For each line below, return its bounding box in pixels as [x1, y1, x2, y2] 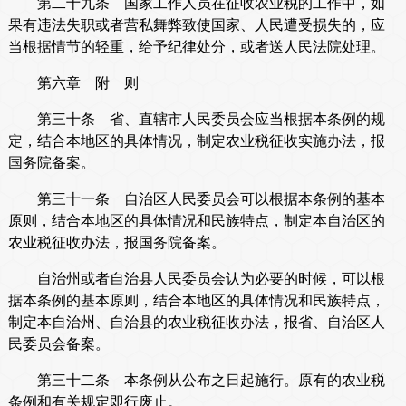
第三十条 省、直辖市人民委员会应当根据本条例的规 [7, 111, 385, 128]
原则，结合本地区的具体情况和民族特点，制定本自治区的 [7, 213, 385, 229]
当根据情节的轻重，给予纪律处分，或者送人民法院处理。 [7, 39, 385, 55]
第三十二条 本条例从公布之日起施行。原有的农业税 [7, 372, 385, 389]
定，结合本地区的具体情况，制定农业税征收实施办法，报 [7, 133, 385, 150]
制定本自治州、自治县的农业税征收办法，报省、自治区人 [7, 314, 385, 331]
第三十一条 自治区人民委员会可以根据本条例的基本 [7, 191, 385, 208]
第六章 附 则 [7, 75, 139, 92]
